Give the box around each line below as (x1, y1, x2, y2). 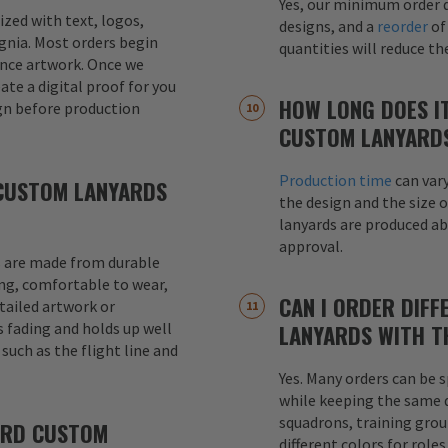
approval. (279, 235, 343, 256)
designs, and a (279, 15, 377, 36)
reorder (377, 15, 428, 36)
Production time (279, 169, 392, 190)
